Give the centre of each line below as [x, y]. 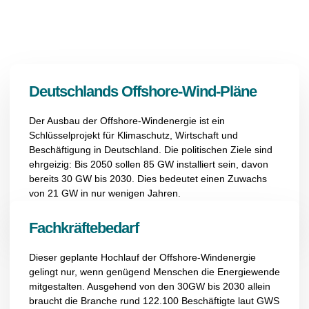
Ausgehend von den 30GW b [150, 286]
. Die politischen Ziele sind [216, 150]
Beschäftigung [60, 150]
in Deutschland [125, 150]
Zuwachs [246, 179]
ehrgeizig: [52, 164]
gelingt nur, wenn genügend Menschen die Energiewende [154, 272]
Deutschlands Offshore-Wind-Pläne [143, 91]
